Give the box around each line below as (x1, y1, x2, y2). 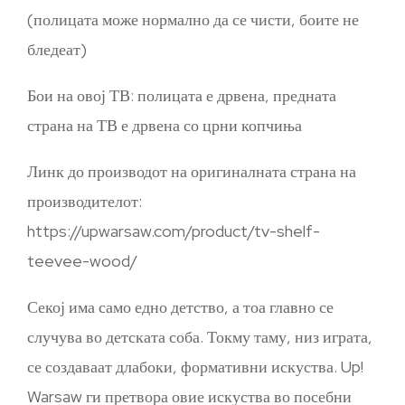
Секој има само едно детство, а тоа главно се (27, 297, 334, 318)
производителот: (27, 191, 142, 212)
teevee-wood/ (27, 250, 137, 272)
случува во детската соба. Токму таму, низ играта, (27, 326, 372, 348)
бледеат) (27, 39, 87, 61)
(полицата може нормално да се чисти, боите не (27, 9, 359, 31)
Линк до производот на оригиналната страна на (27, 161, 356, 183)
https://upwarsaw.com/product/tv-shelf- (27, 221, 320, 242)
